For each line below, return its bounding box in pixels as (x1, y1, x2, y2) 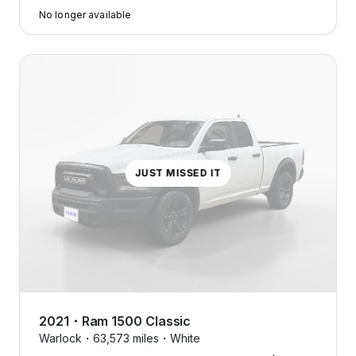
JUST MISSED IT (134, 167, 222, 180)
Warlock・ (39, 331, 93, 345)
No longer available (39, 9, 132, 21)
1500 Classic (111, 312, 192, 329)
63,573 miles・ (93, 331, 170, 345)
